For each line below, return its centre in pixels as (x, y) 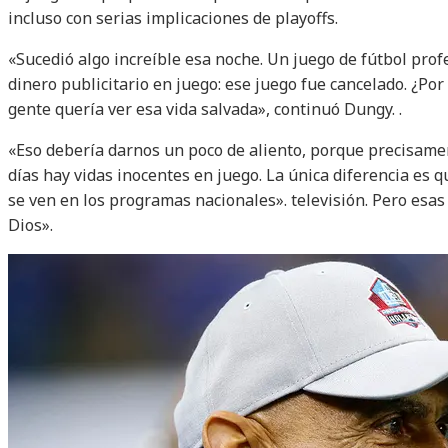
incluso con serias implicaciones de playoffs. (173, 18)
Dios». (30, 225)
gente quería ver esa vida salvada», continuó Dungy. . (205, 109)
